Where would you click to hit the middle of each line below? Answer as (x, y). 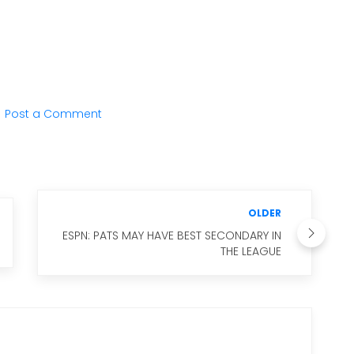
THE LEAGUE (251, 252)
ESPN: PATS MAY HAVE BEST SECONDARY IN (172, 236)
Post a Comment (52, 114)
